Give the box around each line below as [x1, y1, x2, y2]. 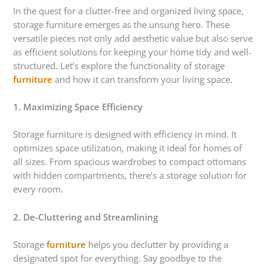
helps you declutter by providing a [86, 238, 229, 251]
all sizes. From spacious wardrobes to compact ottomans [13, 156, 247, 168]
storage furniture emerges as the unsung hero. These [13, 18, 230, 30]
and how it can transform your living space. [52, 73, 233, 85]
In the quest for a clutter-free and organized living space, [13, 4, 244, 17]
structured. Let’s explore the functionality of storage [13, 59, 225, 72]
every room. [13, 183, 64, 195]
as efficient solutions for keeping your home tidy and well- [13, 45, 252, 58]
